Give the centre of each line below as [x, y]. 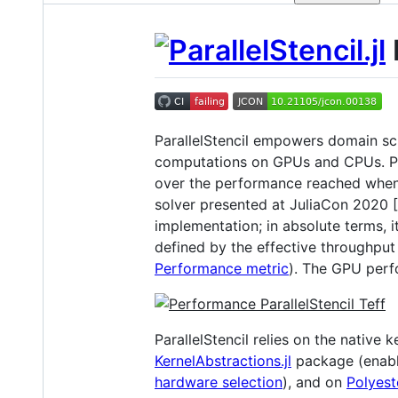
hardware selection [219, 382]
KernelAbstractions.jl [223, 360]
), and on [314, 382]
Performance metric [222, 268]
